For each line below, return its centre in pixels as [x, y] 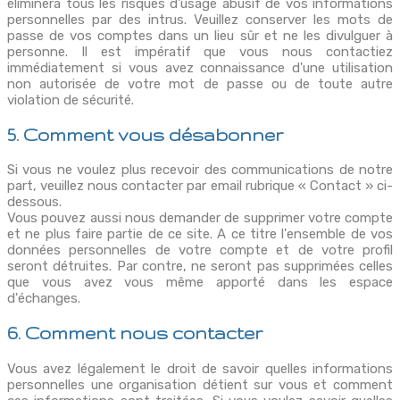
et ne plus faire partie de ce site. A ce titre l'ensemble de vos [200, 234]
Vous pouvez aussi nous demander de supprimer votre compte [200, 218]
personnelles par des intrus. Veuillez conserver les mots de [200, 20]
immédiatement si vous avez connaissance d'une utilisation [200, 68]
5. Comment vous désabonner [145, 135]
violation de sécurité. [71, 100]
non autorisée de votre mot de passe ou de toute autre [200, 84]
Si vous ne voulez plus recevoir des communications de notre [200, 170]
